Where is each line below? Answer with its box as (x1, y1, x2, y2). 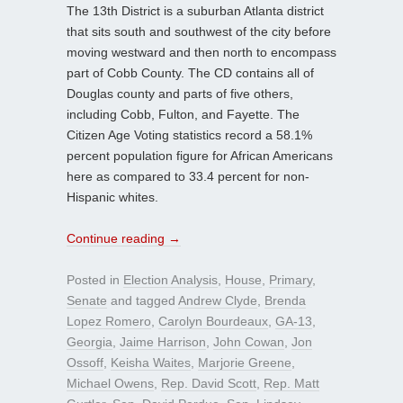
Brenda (264, 293, 306, 309)
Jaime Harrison (120, 335, 206, 350)
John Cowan (213, 335, 284, 350)
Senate (67, 293, 107, 309)
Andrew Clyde (178, 293, 257, 309)
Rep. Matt (264, 376, 319, 391)
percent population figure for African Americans (67, 148, 333, 164)
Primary (269, 273, 312, 288)
